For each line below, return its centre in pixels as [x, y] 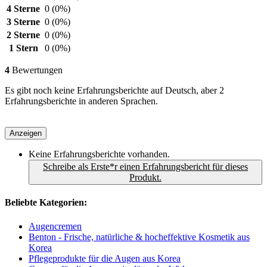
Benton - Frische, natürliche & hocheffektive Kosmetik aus [139, 237]
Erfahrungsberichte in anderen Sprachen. [81, 101]
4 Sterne [23, 9]
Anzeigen [26, 133]
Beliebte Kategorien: [46, 203]
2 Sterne [23, 35]
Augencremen [55, 226]
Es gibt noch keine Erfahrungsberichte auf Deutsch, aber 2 [114, 91]
